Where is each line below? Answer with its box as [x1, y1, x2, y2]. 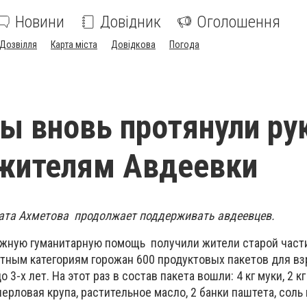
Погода [169, 39, 199, 50]
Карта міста [51, 39, 97, 50]
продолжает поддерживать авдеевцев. [74, 208, 275, 223]
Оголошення [197, 12, 280, 32]
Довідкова [111, 39, 156, 50]
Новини [15, 12, 64, 32]
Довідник [100, 12, 161, 32]
